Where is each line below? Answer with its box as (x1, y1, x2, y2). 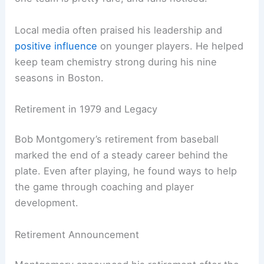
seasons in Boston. (15, 71, 104, 84)
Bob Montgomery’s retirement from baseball (15, 133, 219, 146)
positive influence (15, 39, 98, 52)
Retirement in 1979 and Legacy (15, 103, 158, 115)
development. (15, 197, 79, 209)
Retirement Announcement (15, 228, 140, 240)
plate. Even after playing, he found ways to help (15, 165, 237, 177)
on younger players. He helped (97, 39, 244, 52)
